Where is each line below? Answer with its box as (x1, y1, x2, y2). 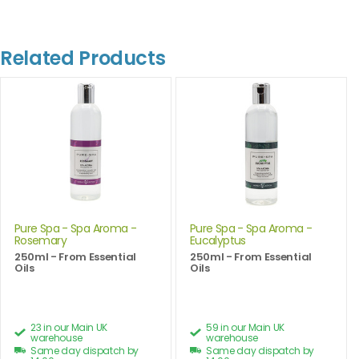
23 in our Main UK (30, 321, 108, 335)
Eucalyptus (190, 232, 246, 249)
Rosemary (14, 232, 67, 249)
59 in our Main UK (206, 321, 285, 335)
